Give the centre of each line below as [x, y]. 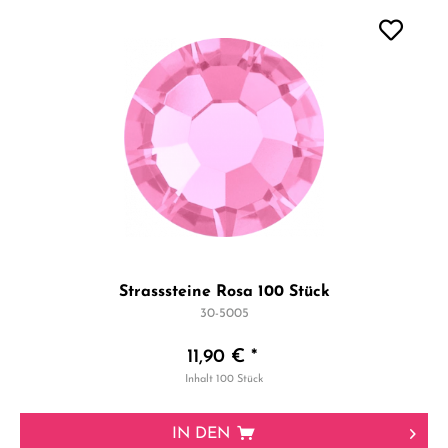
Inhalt [201, 380]
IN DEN [201, 434]
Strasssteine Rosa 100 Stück [224, 292]
